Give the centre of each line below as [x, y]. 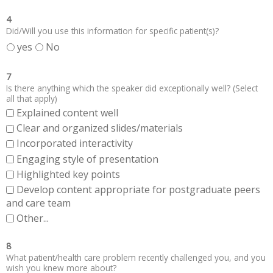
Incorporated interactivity [75, 144]
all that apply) [32, 98]
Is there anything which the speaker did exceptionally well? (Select [132, 88]
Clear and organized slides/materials [100, 128]
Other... [33, 218]
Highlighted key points [68, 174]
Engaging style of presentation [87, 159]
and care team [38, 203]
